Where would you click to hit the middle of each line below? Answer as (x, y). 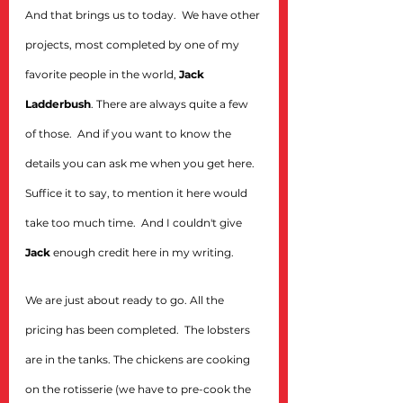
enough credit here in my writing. (142, 252)
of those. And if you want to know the (130, 134)
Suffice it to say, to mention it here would (138, 193)
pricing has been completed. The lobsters (139, 330)
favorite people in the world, (102, 74)
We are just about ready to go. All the (126, 300)
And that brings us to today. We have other (144, 15)
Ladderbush (58, 104)
